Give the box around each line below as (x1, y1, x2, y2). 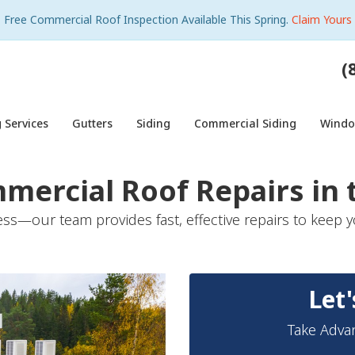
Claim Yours (291, 12, 352, 27)
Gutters (72, 116, 113, 131)
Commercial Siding (194, 116, 296, 131)
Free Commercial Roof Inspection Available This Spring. (3, 12, 292, 27)
